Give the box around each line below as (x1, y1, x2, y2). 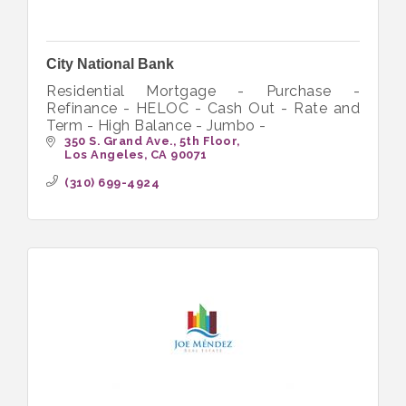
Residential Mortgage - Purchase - (46, 82, 360, 101)
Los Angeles (64, 148, 144, 162)
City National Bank (46, 56, 174, 72)
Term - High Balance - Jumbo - (46, 117, 266, 135)
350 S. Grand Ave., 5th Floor (64, 134, 237, 149)
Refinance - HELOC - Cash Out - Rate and (46, 100, 360, 118)
